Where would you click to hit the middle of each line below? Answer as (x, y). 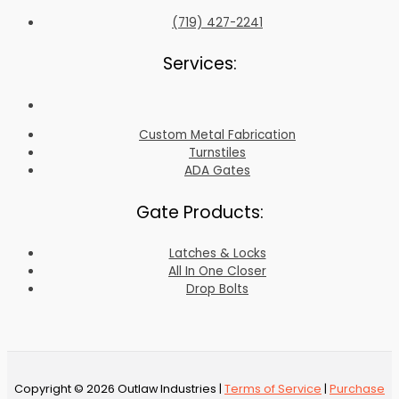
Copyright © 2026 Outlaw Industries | (119, 388)
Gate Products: (199, 212)
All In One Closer (217, 272)
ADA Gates (217, 171)
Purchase (357, 388)
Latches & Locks (217, 254)
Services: (199, 64)
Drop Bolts (217, 289)
